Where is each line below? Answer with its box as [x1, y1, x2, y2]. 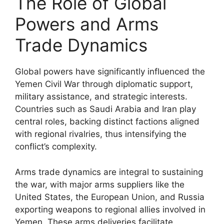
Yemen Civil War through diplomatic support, [15, 79, 193, 89]
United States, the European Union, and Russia [15, 191, 204, 202]
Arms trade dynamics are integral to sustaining [15, 166, 203, 177]
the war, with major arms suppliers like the [15, 179, 184, 189]
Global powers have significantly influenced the [15, 66, 205, 76]
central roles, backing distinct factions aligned [15, 116, 199, 126]
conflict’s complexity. [15, 141, 97, 151]
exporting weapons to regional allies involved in [15, 204, 205, 214]
